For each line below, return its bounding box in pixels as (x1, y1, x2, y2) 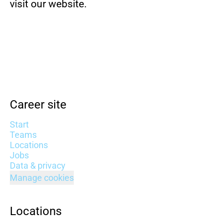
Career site (10, 98, 66, 111)
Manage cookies (10, 173, 74, 183)
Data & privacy (10, 160, 66, 171)
